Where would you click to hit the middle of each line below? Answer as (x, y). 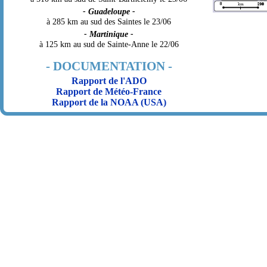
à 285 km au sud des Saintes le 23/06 (109, 21)
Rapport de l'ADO (109, 80)
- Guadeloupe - (109, 11)
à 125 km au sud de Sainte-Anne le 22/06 (109, 44)
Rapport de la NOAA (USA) (109, 102)
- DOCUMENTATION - (109, 66)
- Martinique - (109, 34)
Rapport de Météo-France (109, 91)
